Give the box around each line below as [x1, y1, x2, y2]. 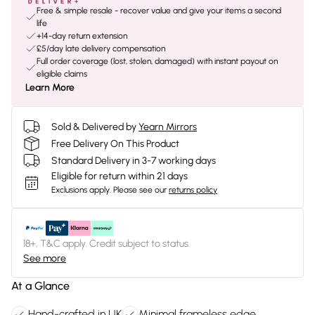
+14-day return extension [37, 31, 127, 41]
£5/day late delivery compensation [37, 44, 165, 53]
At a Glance [11, 279, 70, 292]
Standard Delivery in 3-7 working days [51, 154, 216, 167]
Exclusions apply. [51, 185, 111, 195]
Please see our [113, 185, 167, 195]
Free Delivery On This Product [51, 137, 179, 150]
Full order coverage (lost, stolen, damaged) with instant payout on [37, 56, 278, 66]
